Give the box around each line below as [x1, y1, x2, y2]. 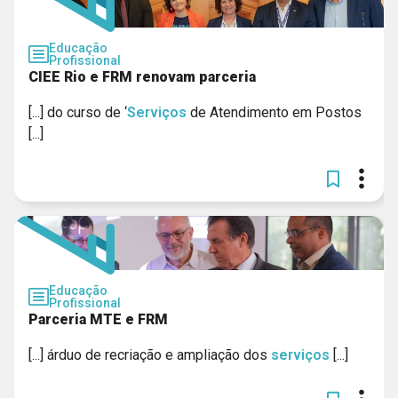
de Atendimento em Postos [187, 104, 362, 121]
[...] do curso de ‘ [28, 104, 127, 121]
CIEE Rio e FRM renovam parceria [28, 68, 256, 85]
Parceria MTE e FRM [28, 311, 168, 328]
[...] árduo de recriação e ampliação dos [28, 346, 271, 363]
